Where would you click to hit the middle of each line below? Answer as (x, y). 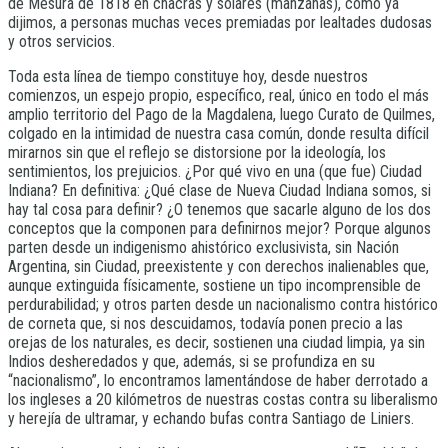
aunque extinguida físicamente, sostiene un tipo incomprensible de (214, 286)
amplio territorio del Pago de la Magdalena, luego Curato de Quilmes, (221, 115)
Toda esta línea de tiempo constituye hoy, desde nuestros (188, 77)
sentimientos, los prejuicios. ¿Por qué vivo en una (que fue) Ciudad (215, 172)
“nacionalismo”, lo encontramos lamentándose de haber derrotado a (218, 381)
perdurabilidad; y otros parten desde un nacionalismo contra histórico (223, 305)
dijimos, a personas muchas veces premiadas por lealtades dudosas (220, 23)
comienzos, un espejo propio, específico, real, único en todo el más (218, 96)
